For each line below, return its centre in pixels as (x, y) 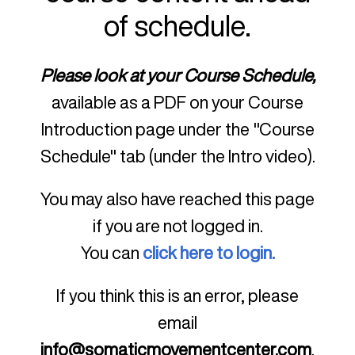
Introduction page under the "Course (177, 130)
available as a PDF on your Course (177, 103)
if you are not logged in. (177, 226)
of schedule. (177, 25)
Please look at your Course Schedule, (177, 76)
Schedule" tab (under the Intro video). (177, 157)
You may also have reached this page (177, 199)
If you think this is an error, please (177, 296)
